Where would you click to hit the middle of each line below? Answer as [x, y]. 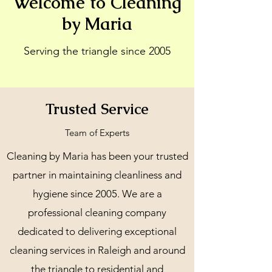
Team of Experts [97, 133]
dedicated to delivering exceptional [97, 231]
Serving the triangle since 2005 [97, 51]
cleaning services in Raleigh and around [97, 250]
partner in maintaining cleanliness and [97, 175]
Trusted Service [97, 109]
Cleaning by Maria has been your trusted [97, 156]
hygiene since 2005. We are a [97, 194]
